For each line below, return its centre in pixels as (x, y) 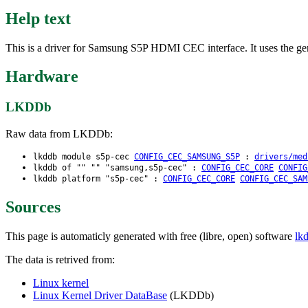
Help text (38, 18)
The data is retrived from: (60, 259)
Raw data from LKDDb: (59, 134)
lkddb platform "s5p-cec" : (98, 179)
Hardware (42, 77)
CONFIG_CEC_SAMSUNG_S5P (187, 157)
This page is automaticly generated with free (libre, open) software (150, 236)
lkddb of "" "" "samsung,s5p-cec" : (117, 168)
